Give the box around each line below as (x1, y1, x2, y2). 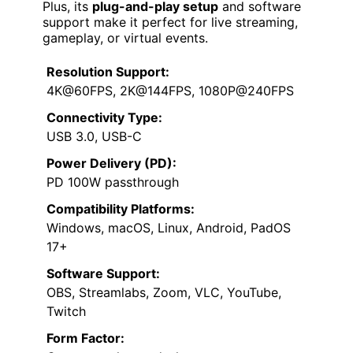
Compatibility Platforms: (46, 200, 195, 217)
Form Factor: (46, 329, 124, 346)
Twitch (46, 303, 86, 319)
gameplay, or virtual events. (43, 29, 208, 46)
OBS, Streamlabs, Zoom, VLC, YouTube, (46, 284, 281, 300)
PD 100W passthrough (46, 173, 179, 190)
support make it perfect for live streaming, (43, 13, 298, 30)
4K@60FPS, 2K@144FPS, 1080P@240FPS (46, 82, 294, 98)
